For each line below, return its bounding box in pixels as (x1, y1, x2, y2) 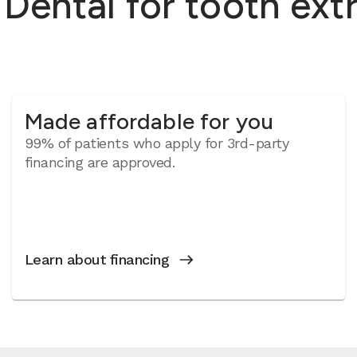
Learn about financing (24, 251, 170, 268)
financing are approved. (24, 154, 175, 171)
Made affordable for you (24, 108, 274, 135)
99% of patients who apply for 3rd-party (24, 135, 289, 151)
